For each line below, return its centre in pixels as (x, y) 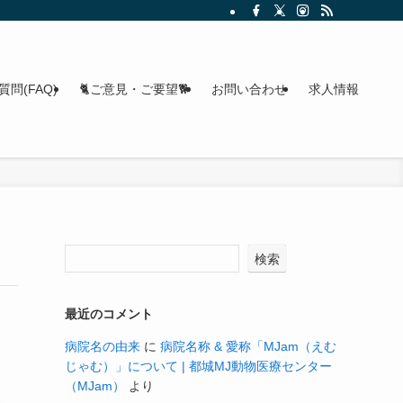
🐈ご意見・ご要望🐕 (134, 89)
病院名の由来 (103, 346)
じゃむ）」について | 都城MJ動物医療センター (198, 366)
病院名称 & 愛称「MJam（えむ (248, 346)
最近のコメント (109, 314)
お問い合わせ (249, 89)
